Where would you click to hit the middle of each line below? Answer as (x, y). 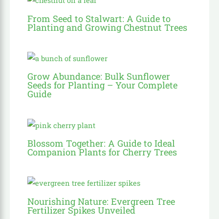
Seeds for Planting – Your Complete (103, 85)
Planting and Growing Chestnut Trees (108, 27)
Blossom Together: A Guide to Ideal (101, 143)
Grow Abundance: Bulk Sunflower (99, 77)
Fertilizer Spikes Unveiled (82, 210)
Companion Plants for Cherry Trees (102, 152)
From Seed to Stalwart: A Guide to (99, 18)
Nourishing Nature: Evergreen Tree (101, 201)
